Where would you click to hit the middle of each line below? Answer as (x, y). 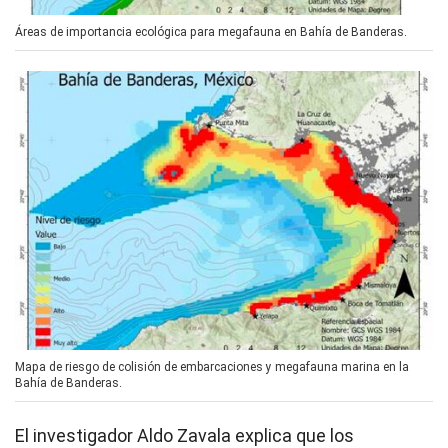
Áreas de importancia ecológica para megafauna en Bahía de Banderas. (211, 32)
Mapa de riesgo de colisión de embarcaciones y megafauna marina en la (212, 366)
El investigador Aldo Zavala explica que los (184, 435)
